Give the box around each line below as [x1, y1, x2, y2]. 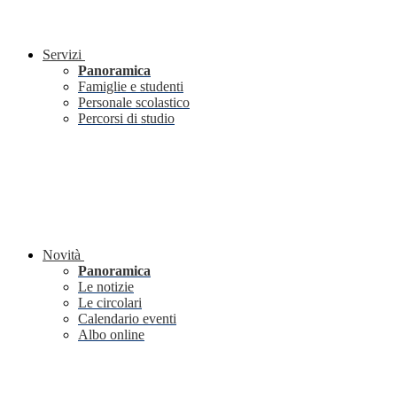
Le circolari [78, 295, 142, 311]
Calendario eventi [78, 311, 176, 327]
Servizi [43, 47, 82, 63]
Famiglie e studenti [78, 79, 183, 95]
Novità [43, 247, 81, 263]
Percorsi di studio [78, 111, 175, 127]
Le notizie [78, 279, 134, 295]
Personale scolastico [78, 95, 190, 111]
